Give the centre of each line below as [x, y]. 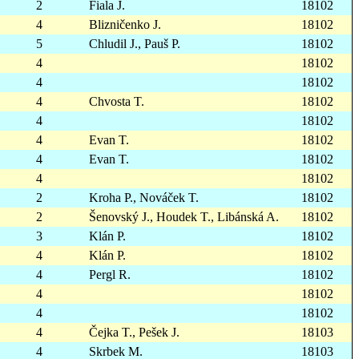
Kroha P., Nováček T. [144, 198]
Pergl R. [110, 274]
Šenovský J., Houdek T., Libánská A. [184, 217]
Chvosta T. [117, 101]
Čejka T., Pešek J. [134, 332]
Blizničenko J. [125, 24]
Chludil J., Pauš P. [135, 44]
